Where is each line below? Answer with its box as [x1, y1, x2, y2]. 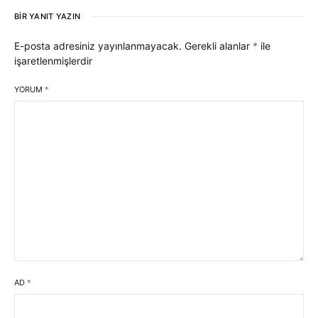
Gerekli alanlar [185, 40, 253, 53]
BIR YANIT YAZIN [14, 11, 81, 22]
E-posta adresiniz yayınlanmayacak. [14, 40, 182, 53]
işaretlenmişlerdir [14, 55, 92, 67]
